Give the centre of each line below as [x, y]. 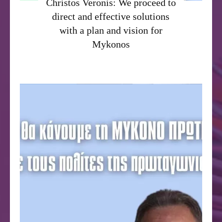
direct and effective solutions [111, 16]
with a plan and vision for [111, 30]
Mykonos [111, 44]
